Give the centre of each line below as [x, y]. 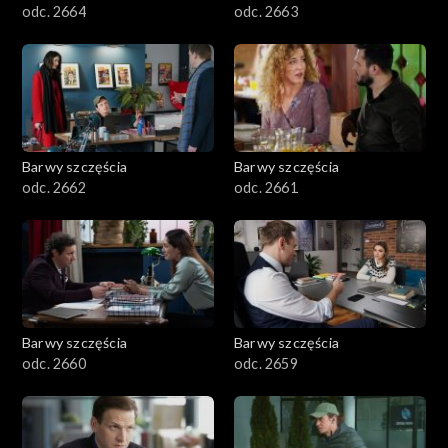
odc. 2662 [54, 187]
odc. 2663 [266, 11]
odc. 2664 [54, 11]
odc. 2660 [54, 363]
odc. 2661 [266, 187]
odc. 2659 [266, 363]
